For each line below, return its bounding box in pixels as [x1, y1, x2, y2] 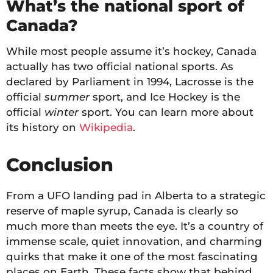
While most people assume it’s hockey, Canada [6, 45, 257, 58]
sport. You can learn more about [79, 106, 253, 119]
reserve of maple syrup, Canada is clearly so [6, 205, 238, 218]
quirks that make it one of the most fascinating [6, 250, 258, 263]
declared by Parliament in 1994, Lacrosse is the [6, 76, 253, 88]
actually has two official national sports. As [6, 60, 233, 73]
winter [44, 106, 79, 119]
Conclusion [6, 154, 113, 177]
